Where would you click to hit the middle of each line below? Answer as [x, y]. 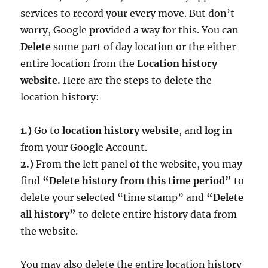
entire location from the [79, 64]
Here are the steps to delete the [136, 80]
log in [219, 131]
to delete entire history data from [158, 214]
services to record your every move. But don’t [128, 13]
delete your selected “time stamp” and [114, 198]
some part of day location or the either [144, 47]
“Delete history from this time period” [137, 181]
